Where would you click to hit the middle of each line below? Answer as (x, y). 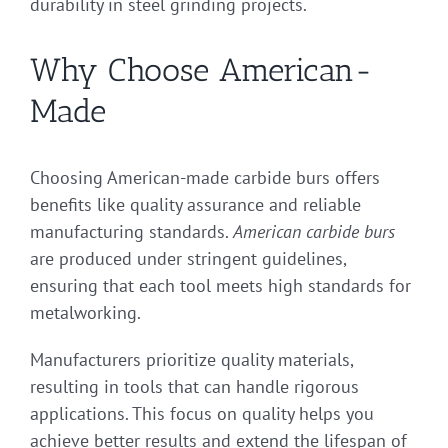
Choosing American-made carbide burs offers (205, 177)
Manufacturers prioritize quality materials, (191, 359)
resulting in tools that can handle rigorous (194, 386)
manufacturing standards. (131, 231)
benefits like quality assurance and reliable (195, 204)
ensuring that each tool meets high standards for (220, 285)
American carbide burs (314, 231)
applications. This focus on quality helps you (202, 413)
